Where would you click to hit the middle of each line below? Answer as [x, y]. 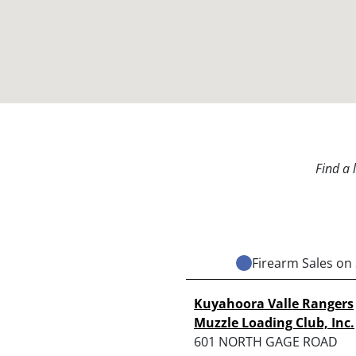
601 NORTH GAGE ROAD [266, 341]
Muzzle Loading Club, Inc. [274, 322]
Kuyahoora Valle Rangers [274, 303]
